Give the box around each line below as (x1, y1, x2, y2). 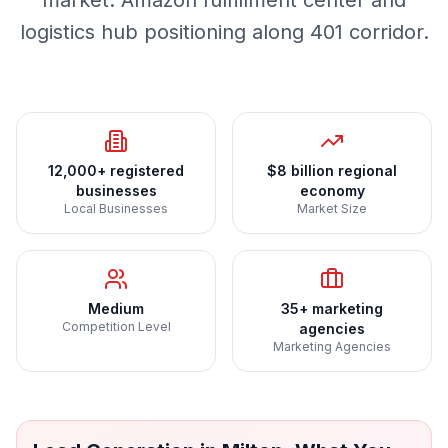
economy (299, 182, 365, 199)
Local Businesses (64, 201, 168, 216)
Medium (88, 300, 144, 317)
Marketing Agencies (273, 339, 391, 354)
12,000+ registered (48, 162, 184, 179)
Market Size (297, 201, 367, 216)
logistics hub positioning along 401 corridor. (19, 20, 429, 44)
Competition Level (61, 319, 171, 334)
